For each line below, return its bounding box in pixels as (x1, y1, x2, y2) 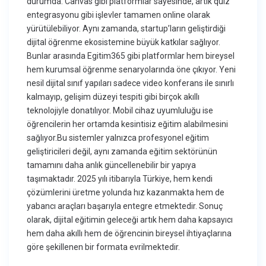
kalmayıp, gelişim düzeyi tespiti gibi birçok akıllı (27, 92, 200, 102)
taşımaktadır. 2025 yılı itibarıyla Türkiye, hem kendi (27, 174, 213, 184)
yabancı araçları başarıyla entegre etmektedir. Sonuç (27, 201, 223, 211)
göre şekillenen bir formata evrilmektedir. (27, 242, 180, 252)
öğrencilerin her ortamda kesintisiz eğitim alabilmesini (27, 119, 229, 129)
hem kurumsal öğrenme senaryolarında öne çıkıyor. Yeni (27, 65, 236, 75)
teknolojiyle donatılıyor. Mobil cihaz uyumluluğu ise (27, 106, 214, 116)
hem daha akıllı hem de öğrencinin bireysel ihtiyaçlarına (27, 229, 232, 239)
